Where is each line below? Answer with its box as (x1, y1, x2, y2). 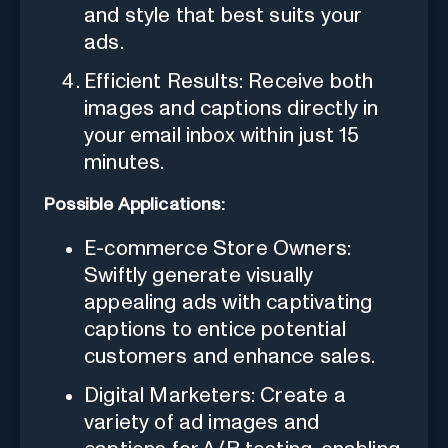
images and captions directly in (84, 97, 379, 119)
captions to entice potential (84, 318, 346, 340)
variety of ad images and (84, 411, 320, 433)
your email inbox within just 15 (84, 124, 360, 146)
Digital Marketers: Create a (84, 384, 346, 406)
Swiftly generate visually (84, 264, 314, 286)
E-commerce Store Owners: (84, 237, 352, 259)
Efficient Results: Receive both (84, 70, 374, 92)
